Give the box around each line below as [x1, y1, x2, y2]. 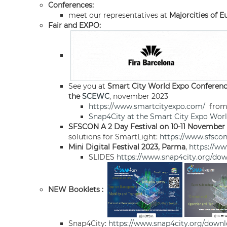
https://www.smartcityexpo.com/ [89, 102, 205, 111]
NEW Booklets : [48, 185, 105, 195]
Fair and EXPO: [48, 21, 101, 30]
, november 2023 [109, 92, 168, 101]
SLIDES [89, 153, 115, 162]
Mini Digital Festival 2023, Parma [68, 142, 185, 152]
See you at [68, 82, 107, 91]
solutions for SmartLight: [68, 132, 160, 141]
